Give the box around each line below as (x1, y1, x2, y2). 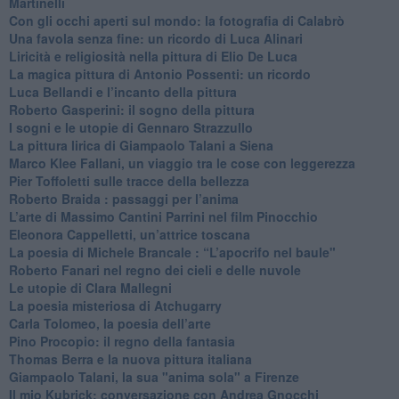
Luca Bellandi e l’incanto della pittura (8, 82, 237, 101)
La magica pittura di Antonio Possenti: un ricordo (8, 64, 311, 83)
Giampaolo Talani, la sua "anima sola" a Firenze (8, 367, 299, 386)
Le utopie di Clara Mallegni (8, 278, 172, 297)
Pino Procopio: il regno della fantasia (8, 331, 235, 350)
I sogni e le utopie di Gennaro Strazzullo (8, 118, 253, 136)
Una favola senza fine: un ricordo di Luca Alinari (8, 28, 303, 47)
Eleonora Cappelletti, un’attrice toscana (8, 224, 250, 243)
